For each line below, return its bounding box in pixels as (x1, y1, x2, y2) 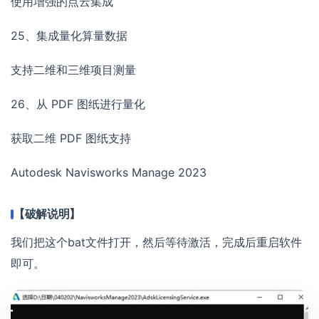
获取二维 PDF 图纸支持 (11, 131, 131, 146)
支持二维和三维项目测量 (11, 63, 136, 78)
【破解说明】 (14, 206, 81, 221)
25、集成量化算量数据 (11, 28, 127, 43)
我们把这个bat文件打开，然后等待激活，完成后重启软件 (11, 235, 302, 250)
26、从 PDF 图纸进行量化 (11, 97, 145, 112)
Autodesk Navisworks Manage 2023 (11, 165, 206, 180)
